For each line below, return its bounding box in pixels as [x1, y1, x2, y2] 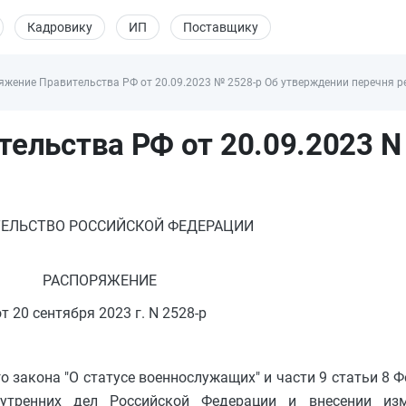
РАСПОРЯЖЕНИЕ [43, 271, 157, 289]
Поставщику [183, 20, 258, 34]
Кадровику [27, 20, 92, 34]
